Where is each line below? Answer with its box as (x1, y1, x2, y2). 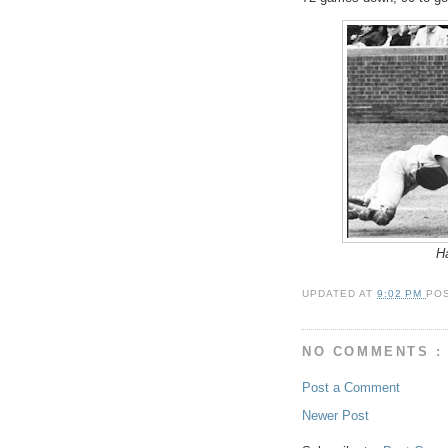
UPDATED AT (302, 287, 378, 299)
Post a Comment (302, 380, 400, 396)
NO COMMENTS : (302, 343, 443, 359)
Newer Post (302, 408, 369, 424)
